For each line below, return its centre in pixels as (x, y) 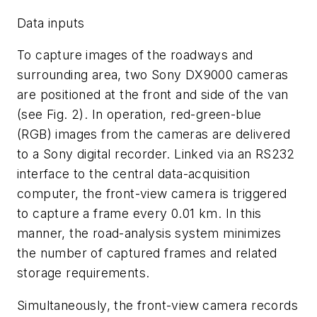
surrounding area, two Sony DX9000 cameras (153, 75)
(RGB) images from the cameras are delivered (154, 134)
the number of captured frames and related (147, 253)
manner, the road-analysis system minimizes (149, 234)
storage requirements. (83, 273)
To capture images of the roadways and (135, 55)
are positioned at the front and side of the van (153, 95)
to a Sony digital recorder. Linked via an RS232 (156, 154)
